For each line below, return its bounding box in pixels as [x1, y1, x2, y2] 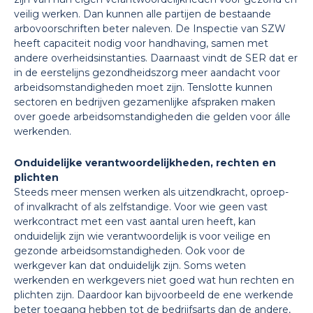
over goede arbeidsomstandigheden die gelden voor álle [14, 110, 291, 123]
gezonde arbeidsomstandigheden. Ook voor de [14, 245, 245, 257]
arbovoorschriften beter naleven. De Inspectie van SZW [14, 22, 286, 35]
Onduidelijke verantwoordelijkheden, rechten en [14, 156, 276, 169]
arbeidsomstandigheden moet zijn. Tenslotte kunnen [14, 81, 272, 94]
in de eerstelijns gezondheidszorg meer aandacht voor [14, 66, 280, 79]
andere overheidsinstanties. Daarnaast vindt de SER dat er [14, 52, 298, 64]
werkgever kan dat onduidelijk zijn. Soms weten [14, 259, 246, 272]
